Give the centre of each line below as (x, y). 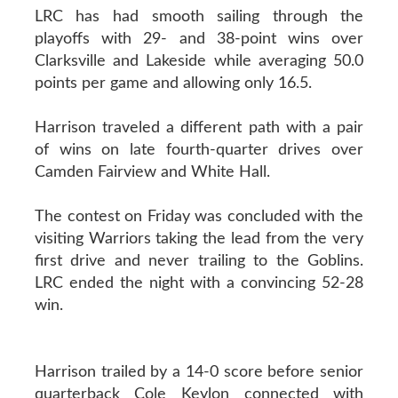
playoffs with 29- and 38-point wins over (199, 39)
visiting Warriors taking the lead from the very (199, 239)
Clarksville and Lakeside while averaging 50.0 (199, 61)
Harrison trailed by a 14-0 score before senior (199, 372)
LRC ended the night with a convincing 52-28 (199, 283)
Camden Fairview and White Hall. (152, 172)
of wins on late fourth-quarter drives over (199, 150)
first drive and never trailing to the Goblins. (199, 261)
